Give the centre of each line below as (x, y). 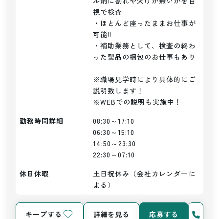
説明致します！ (119, 90)
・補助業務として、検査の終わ (144, 45)
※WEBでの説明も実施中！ (138, 102)
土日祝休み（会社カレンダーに (144, 174)
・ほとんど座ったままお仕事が (144, 23)
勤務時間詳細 (42, 121)
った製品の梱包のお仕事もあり (144, 57)
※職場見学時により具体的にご (144, 79)
